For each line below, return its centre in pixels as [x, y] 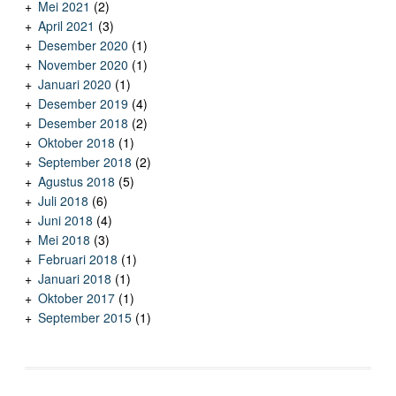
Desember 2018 [83, 123]
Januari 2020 [74, 84]
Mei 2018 [64, 240]
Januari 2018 [74, 279]
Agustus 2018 [76, 182]
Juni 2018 [65, 221]
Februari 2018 [77, 259]
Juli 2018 [63, 201]
